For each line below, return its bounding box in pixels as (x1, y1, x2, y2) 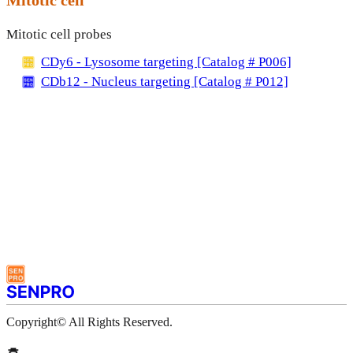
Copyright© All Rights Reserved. (6, 315, 173, 329)
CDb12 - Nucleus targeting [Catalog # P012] (41, 73, 288, 89)
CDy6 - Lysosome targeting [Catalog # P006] (41, 54, 292, 69)
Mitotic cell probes (6, 26, 112, 42)
